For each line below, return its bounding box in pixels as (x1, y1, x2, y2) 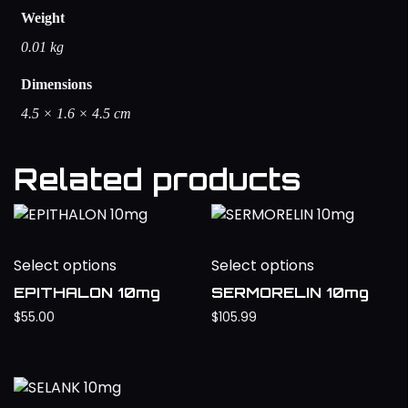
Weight (21, 9, 65, 25)
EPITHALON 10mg (14, 282, 160, 301)
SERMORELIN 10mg (211, 282, 370, 301)
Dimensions (21, 76, 92, 92)
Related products (14, 160, 301, 198)
